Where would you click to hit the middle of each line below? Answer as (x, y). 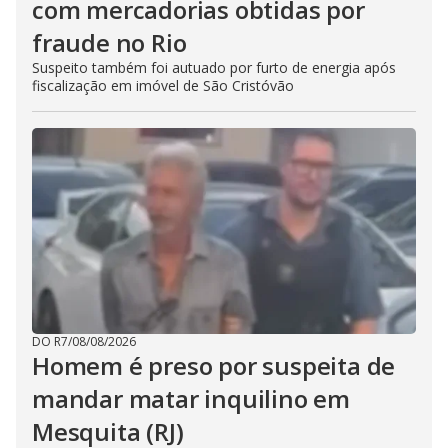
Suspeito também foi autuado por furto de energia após (214, 67)
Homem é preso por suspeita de (214, 365)
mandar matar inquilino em (191, 398)
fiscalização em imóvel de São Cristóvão (163, 85)
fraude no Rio (109, 42)
